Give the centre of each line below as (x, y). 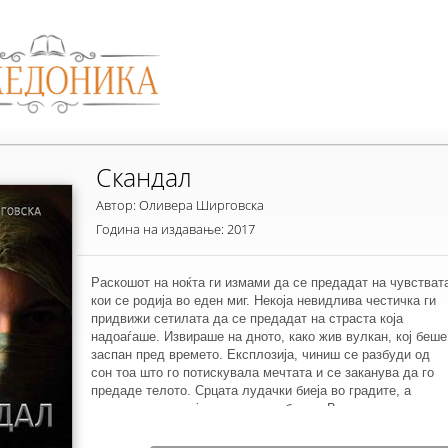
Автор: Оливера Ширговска (180, 205)
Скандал (144, 177)
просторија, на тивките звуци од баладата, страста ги (254, 426)
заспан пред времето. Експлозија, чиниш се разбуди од (260, 354)
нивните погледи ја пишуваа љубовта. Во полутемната (258, 408)
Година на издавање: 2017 (175, 229)
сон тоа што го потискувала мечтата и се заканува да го (262, 372)
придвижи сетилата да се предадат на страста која (247, 318)
